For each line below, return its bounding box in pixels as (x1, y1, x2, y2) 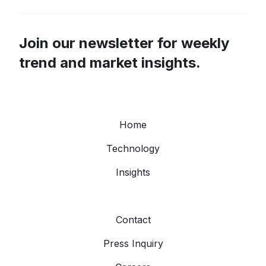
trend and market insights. (19, 53, 201, 71)
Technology (106, 142, 160, 154)
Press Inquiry (103, 237, 163, 249)
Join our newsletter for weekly (19, 34, 229, 52)
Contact (115, 213, 151, 226)
